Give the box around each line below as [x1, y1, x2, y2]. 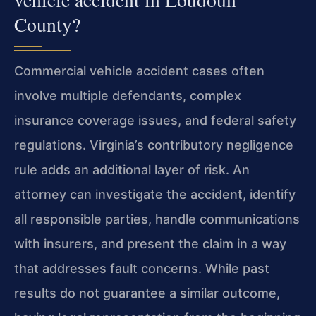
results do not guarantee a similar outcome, [14, 286, 280, 301]
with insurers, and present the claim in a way [14, 236, 286, 252]
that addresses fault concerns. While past [14, 261, 269, 276]
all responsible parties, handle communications [14, 212, 300, 227]
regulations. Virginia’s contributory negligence [14, 138, 293, 153]
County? [14, 11, 80, 38]
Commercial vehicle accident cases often [14, 63, 265, 79]
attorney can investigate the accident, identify [14, 187, 296, 202]
